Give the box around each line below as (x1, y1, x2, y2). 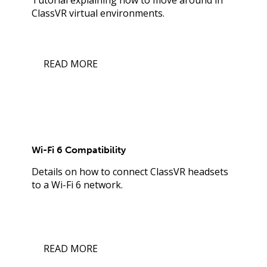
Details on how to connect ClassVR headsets (31, 165, 228, 179)
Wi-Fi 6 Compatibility (31, 144, 126, 156)
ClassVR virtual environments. (31, 6, 164, 20)
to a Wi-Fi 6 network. (31, 178, 123, 192)
